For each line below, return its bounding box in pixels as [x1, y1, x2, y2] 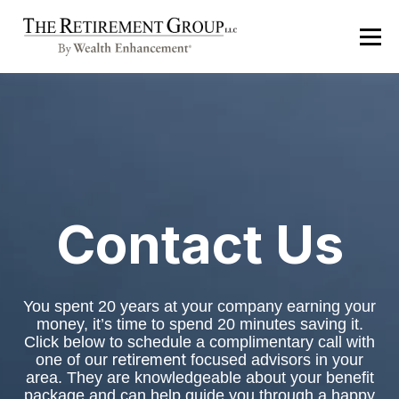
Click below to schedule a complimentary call [24, 333, 346, 351]
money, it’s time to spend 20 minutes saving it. [36, 315, 363, 333]
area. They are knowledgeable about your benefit [25, 369, 374, 387]
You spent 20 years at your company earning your [23, 297, 376, 315]
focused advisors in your [186, 351, 363, 369]
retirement [112, 350, 186, 369]
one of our [36, 351, 112, 369]
